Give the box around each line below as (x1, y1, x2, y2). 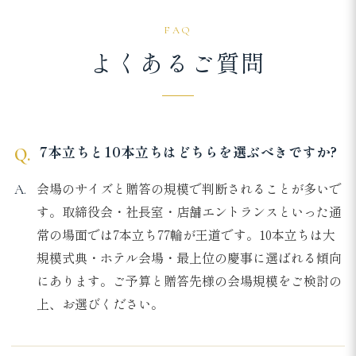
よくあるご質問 (89, 45, 267, 80)
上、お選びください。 (37, 294, 164, 314)
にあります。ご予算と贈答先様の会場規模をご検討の (37, 271, 342, 291)
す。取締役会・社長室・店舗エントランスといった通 (37, 202, 342, 222)
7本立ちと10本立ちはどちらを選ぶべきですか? (40, 141, 338, 162)
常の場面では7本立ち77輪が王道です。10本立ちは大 (37, 225, 335, 245)
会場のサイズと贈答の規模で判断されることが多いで (37, 179, 342, 199)
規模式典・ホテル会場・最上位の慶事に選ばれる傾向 (37, 248, 342, 268)
